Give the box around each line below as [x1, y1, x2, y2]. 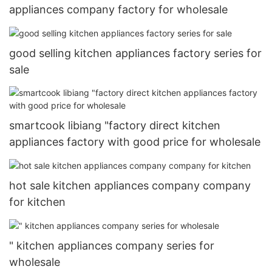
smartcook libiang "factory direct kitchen [9, 118, 220, 132]
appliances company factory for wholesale [9, 3, 228, 16]
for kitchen [9, 195, 66, 208]
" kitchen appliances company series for [9, 239, 214, 252]
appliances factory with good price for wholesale [9, 135, 260, 148]
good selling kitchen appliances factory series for [9, 47, 262, 60]
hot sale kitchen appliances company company [9, 178, 251, 192]
